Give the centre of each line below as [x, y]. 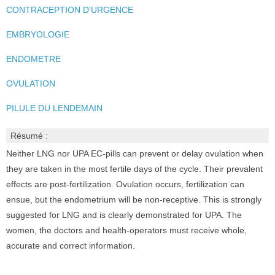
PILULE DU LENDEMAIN [54, 108]
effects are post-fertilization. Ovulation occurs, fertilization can [125, 184]
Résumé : [29, 136]
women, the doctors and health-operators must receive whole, [126, 230]
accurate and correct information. [70, 246]
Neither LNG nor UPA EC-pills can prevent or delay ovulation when [134, 153]
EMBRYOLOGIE [37, 34]
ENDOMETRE [33, 59]
